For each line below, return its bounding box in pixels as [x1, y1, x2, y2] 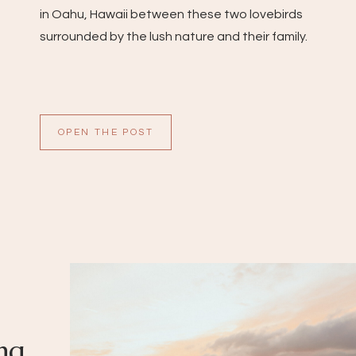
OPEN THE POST [57, 127, 154, 137]
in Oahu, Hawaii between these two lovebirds [40, 8, 303, 21]
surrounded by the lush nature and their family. [40, 30, 308, 43]
